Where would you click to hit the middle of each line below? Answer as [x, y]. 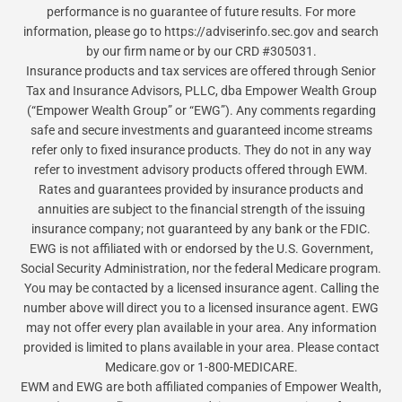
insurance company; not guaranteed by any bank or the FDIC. [201, 229]
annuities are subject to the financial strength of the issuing [201, 210]
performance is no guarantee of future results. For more [201, 12]
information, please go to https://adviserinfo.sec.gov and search [201, 32]
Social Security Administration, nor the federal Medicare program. [201, 269]
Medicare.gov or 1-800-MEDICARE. [201, 367]
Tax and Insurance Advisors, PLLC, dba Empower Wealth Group [201, 91]
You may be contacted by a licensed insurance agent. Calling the [201, 288]
